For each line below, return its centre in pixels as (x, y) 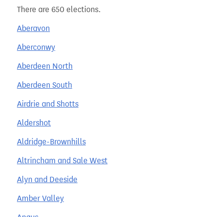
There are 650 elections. (59, 9)
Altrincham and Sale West (62, 160)
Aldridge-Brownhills (51, 141)
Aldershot (34, 123)
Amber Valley (40, 198)
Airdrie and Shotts (48, 104)
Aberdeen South (45, 85)
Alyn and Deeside (47, 179)
